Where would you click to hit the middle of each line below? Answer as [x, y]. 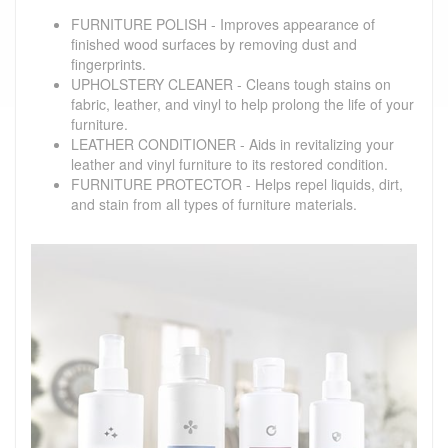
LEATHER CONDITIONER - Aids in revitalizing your [232, 143]
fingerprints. [108, 63]
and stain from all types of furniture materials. [214, 203]
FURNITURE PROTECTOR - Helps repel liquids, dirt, [237, 183]
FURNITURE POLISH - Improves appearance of [223, 23]
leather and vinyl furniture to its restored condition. [229, 163]
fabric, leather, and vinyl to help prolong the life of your [242, 103]
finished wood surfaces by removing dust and [214, 43]
